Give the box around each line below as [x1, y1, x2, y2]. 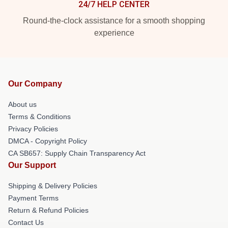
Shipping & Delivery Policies [8, 182, 97, 190]
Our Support [8, 161, 56, 169]
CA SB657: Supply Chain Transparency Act [8, 149, 146, 157]
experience [94, 28, 134, 37]
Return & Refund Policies [8, 206, 89, 214]
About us [8, 100, 37, 108]
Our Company [8, 79, 62, 88]
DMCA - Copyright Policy [8, 137, 87, 145]
